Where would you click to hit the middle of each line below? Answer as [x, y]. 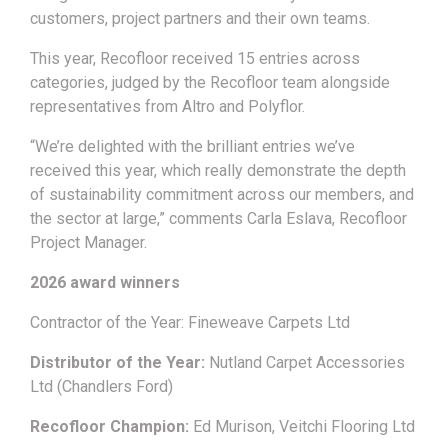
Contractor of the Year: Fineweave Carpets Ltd [190, 323]
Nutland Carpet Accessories [307, 363]
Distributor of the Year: [119, 363]
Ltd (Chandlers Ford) [101, 387]
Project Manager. [88, 243]
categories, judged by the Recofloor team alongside [210, 83]
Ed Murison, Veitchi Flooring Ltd [304, 427]
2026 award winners [105, 283]
